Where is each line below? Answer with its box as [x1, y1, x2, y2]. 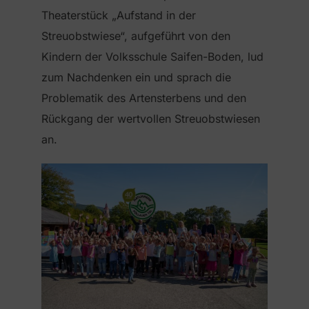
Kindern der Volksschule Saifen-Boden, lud [41, 50, 263, 64]
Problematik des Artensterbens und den [41, 91, 246, 106]
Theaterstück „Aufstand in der [41, 8, 196, 23]
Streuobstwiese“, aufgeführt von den [41, 29, 230, 43]
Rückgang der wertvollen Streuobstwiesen [41, 112, 260, 126]
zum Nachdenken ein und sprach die [41, 70, 231, 85]
